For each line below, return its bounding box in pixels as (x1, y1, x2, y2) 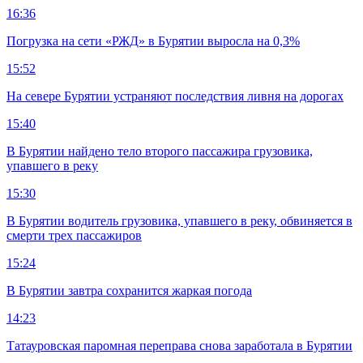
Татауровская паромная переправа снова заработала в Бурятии (6, 338, 352, 352)
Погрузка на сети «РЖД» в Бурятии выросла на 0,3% (6, 33, 300, 48)
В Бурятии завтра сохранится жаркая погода (6, 283, 252, 297)
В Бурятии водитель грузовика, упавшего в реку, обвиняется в (6, 213, 352, 228)
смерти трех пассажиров (6, 228, 142, 242)
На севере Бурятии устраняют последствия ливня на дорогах (6, 88, 344, 103)
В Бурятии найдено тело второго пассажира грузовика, (6, 143, 313, 158)
